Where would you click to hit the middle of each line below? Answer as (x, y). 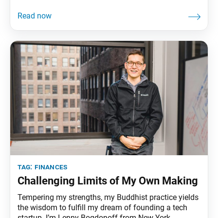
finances (51, 166)
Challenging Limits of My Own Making (108, 181)
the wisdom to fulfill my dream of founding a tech (102, 207)
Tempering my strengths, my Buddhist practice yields (108, 197)
